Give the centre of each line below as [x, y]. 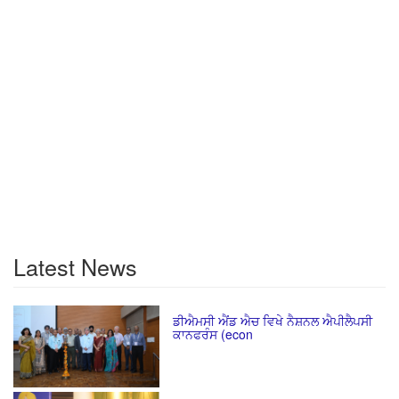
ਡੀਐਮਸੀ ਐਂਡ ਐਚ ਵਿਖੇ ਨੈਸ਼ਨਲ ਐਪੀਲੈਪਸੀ [273, 321]
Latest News [75, 267]
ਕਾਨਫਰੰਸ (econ [213, 334]
